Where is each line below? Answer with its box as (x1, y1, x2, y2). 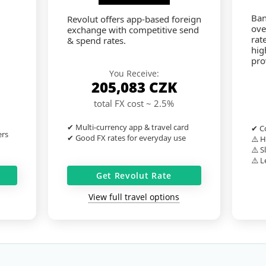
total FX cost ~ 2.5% (94, 97, 174, 109)
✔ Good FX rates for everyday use (66, 132, 186, 143)
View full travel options (88, 191, 179, 203)
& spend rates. (66, 34, 126, 47)
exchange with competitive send (66, 24, 199, 36)
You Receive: (109, 67, 159, 79)
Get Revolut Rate (96, 170, 172, 182)
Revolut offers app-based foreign (66, 13, 201, 26)
